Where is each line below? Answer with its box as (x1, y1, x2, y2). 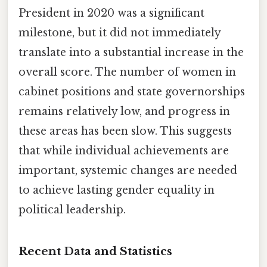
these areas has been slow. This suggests (18, 124, 232, 138)
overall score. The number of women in (18, 65, 236, 79)
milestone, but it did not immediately (18, 26, 221, 39)
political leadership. (18, 203, 126, 216)
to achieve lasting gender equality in (18, 183, 215, 197)
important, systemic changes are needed (18, 163, 237, 177)
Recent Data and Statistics (18, 244, 172, 259)
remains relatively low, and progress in (18, 104, 230, 118)
